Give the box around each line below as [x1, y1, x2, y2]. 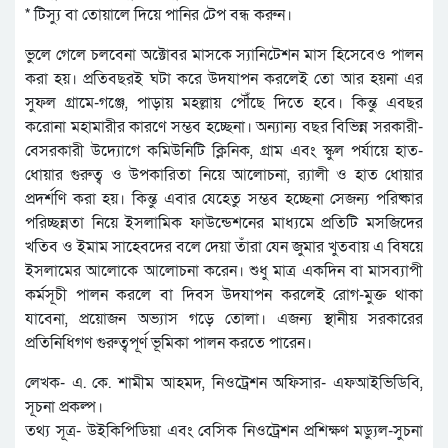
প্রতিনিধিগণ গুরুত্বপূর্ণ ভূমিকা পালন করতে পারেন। [25, 332, 312, 355]
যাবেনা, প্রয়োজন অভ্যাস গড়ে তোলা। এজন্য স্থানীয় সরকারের [25, 308, 423, 331]
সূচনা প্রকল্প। [25, 396, 103, 419]
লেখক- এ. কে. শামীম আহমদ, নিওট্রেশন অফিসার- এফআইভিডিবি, [25, 372, 423, 395]
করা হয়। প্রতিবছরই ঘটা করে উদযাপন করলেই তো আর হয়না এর [25, 68, 423, 91]
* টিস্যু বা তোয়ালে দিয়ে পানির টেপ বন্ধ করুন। [25, 4, 292, 27]
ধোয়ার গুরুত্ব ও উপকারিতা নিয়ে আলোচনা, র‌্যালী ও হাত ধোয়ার [25, 164, 423, 187]
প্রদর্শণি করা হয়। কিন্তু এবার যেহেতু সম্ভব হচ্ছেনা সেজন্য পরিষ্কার [25, 188, 423, 211]
